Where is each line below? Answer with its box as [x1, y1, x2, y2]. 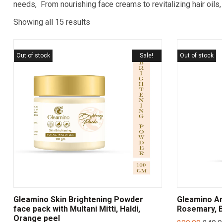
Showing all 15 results [13, 17, 90, 27]
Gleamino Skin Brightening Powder [13, 195, 143, 205]
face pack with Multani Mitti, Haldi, [13, 204, 140, 214]
